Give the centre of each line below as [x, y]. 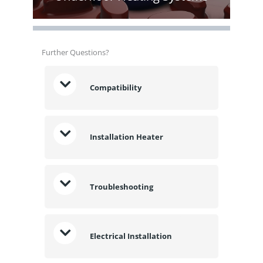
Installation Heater [126, 137]
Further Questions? [75, 53]
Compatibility [115, 88]
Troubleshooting [121, 186]
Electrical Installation [131, 236]
